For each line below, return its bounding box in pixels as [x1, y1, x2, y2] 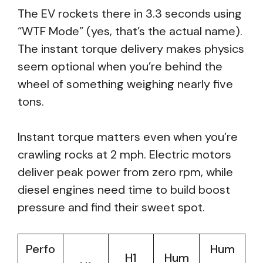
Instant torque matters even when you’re [18, 129, 238, 144]
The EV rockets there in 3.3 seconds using [18, 6, 242, 21]
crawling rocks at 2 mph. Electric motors [18, 147, 231, 162]
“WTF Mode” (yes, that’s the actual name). [18, 23, 242, 39]
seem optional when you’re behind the [18, 59, 222, 74]
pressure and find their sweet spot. [18, 200, 205, 215]
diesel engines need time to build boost [18, 182, 230, 197]
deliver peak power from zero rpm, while [18, 164, 233, 180]
